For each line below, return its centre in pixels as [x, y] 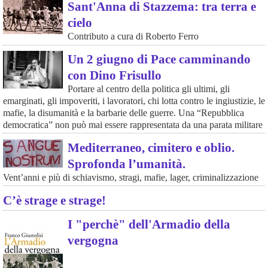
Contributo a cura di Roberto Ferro [133, 36]
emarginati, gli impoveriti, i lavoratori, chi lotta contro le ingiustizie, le [134, 101]
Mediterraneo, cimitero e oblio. [151, 147]
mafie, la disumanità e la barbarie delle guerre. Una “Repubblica [123, 113]
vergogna [93, 240]
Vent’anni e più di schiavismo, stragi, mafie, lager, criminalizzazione [130, 177]
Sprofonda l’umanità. [126, 163]
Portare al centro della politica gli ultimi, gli [148, 89]
